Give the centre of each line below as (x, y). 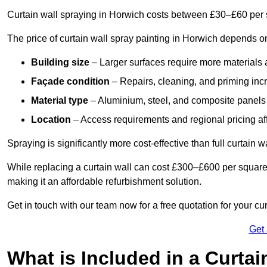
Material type (61, 101)
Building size (61, 63)
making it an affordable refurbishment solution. (104, 182)
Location (52, 120)
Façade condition (72, 82)
